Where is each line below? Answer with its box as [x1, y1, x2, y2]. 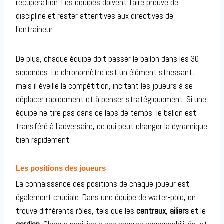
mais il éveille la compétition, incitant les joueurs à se [16, 80, 193, 91]
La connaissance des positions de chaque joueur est [16, 178, 189, 190]
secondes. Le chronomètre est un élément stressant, [16, 66, 194, 78]
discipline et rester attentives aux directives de [16, 10, 173, 21]
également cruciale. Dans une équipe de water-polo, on [16, 192, 196, 203]
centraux [136, 205, 166, 217]
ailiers [170, 205, 189, 217]
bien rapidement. [16, 134, 71, 145]
